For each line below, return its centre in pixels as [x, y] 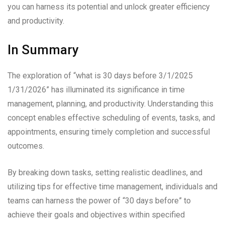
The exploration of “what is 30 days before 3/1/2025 [100, 76]
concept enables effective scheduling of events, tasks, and [111, 118]
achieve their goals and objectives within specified [96, 215]
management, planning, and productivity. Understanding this [110, 104]
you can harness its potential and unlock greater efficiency [109, 7]
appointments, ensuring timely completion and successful [109, 132]
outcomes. [26, 146]
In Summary [43, 50]
